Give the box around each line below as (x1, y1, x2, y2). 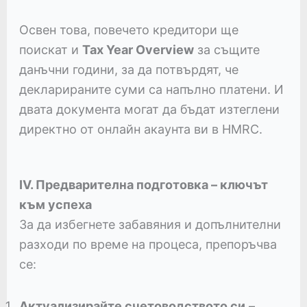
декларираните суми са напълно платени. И (19, 82, 284, 97)
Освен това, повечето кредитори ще (19, 22, 238, 37)
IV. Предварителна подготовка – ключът (19, 177, 268, 192)
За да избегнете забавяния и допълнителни (19, 217, 281, 232)
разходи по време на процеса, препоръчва (19, 236, 277, 251)
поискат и (19, 42, 82, 57)
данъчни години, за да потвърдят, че (19, 62, 238, 77)
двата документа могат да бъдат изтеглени (19, 101, 280, 116)
